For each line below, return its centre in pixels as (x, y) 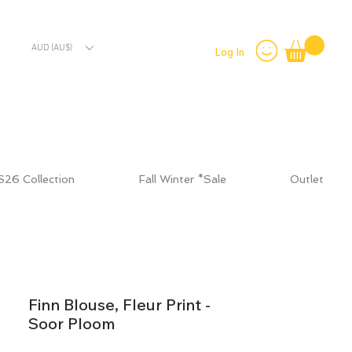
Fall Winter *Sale (183, 179)
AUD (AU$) (52, 48)
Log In (229, 52)
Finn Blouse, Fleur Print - (119, 304)
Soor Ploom (72, 323)
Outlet (307, 179)
